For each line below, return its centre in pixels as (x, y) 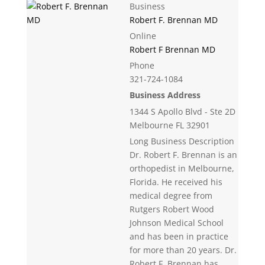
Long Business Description (182, 141)
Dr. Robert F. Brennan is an (183, 155)
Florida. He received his (176, 182)
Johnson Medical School (176, 223)
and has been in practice (179, 236)
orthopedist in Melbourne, (182, 168)
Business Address (165, 95)
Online (143, 36)
